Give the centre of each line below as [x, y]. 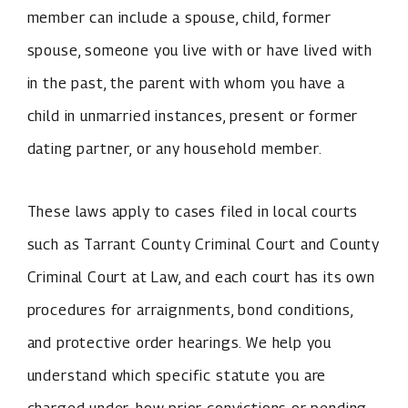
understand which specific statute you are [177, 376]
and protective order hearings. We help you [179, 343]
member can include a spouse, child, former [179, 18]
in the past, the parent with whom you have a [186, 83]
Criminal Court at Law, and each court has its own [201, 277]
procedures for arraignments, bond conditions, [190, 310]
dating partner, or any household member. [174, 149]
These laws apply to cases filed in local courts [193, 212]
